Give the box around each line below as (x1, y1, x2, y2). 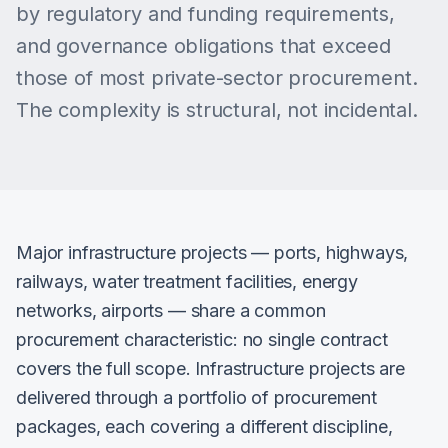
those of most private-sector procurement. (16, 66, 418, 90)
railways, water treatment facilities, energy (16, 271, 358, 292)
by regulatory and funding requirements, (16, 2, 395, 26)
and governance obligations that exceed (16, 34, 391, 58)
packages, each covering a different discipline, (16, 416, 393, 437)
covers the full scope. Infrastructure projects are (16, 358, 405, 379)
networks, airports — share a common (16, 300, 326, 321)
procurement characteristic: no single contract (16, 329, 388, 350)
